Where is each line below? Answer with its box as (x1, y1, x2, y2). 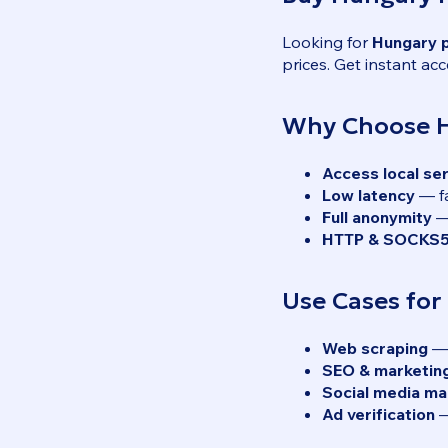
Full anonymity (322, 206, 432, 227)
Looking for (282, 31, 372, 52)
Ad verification (322, 403, 435, 424)
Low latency (322, 184, 415, 205)
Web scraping (322, 337, 428, 358)
